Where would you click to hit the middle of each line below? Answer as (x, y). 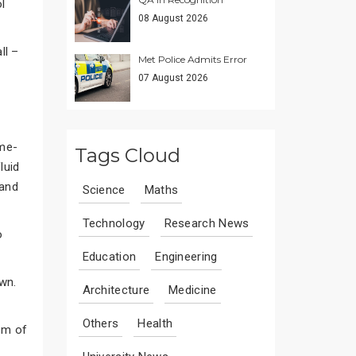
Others (101, 323)
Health (155, 323)
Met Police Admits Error (192, 59)
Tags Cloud (127, 155)
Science (104, 190)
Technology (114, 223)
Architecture (116, 290)
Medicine (193, 290)
